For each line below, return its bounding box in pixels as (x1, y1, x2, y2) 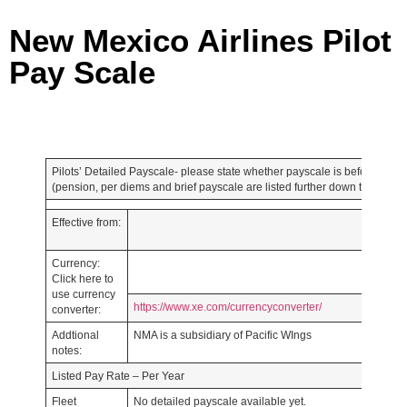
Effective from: (51, 216, 121, 228)
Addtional (51, 329, 99, 341)
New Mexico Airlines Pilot (9, 23, 392, 58)
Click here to (51, 273, 114, 284)
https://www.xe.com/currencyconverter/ (133, 301, 322, 313)
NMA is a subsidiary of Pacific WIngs (133, 329, 312, 341)
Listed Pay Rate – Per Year (51, 370, 184, 382)
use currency (51, 288, 115, 300)
